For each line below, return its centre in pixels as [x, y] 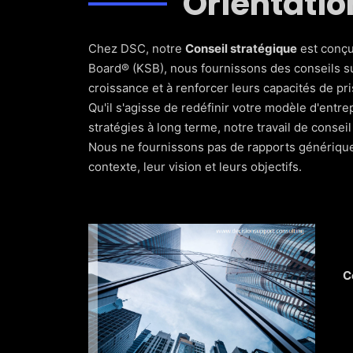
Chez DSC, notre [137, 48]
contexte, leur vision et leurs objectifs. [195, 167]
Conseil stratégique [241, 48]
